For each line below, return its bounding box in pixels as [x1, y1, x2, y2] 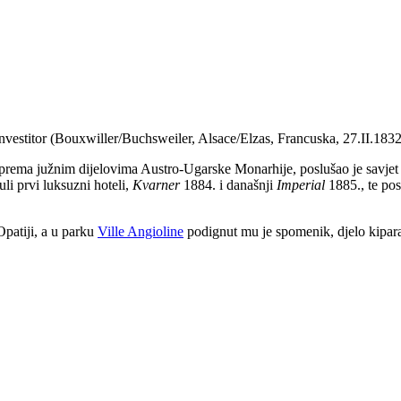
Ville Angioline [98, 223, 183, 239]
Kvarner [132, 176, 180, 192]
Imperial [277, 176, 325, 192]
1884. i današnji [180, 176, 277, 192]
